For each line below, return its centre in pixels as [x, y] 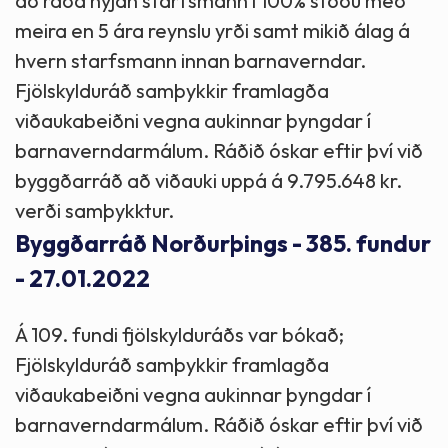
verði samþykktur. [94, 211]
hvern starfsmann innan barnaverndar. [190, 61]
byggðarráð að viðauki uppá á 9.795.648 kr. [208, 181]
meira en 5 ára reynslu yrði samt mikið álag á [212, 31]
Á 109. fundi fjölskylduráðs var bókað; [179, 334]
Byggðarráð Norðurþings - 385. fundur [223, 244]
